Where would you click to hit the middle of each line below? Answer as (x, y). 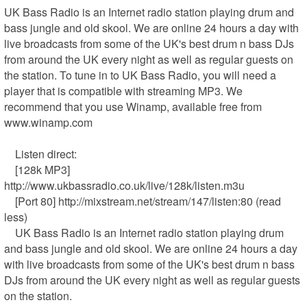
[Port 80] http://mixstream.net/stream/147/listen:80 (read (10, 201)
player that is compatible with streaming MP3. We (124, 91)
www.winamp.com (49, 123)
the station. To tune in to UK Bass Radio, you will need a (140, 75)
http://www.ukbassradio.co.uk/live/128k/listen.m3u (125, 186)
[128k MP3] (10, 170)
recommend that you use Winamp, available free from (133, 107)
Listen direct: (10, 154)
